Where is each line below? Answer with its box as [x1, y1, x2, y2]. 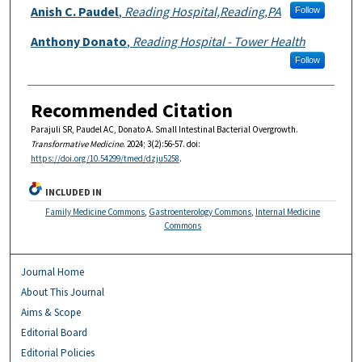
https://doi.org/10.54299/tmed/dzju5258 [30, 152, 179, 164]
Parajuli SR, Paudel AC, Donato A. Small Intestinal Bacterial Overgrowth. [30, 123, 298, 135]
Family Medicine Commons [45, 206, 145, 218]
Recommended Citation [30, 97, 233, 123]
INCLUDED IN [45, 186, 103, 199]
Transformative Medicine [30, 137, 123, 149]
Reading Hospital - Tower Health [132, 32, 305, 49]
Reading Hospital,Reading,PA [124, 2, 281, 19]
